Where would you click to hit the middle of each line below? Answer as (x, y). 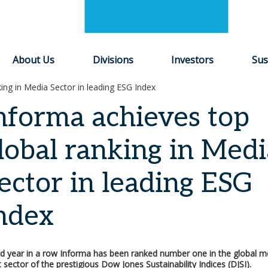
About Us (34, 60)
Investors (193, 60)
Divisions (113, 60)
